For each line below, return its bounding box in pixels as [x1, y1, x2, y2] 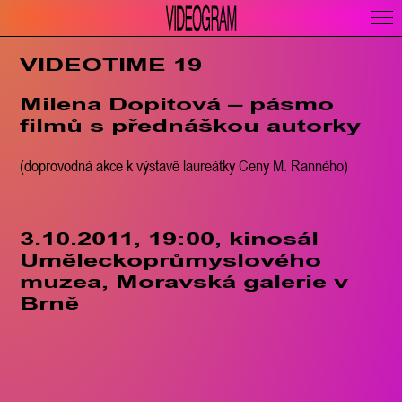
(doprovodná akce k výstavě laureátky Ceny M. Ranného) [20, 156, 349, 176]
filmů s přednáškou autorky [20, 120, 362, 137]
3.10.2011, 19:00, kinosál [20, 233, 319, 250]
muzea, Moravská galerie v [20, 276, 349, 293]
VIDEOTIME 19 [20, 59, 203, 76]
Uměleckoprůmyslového [20, 255, 322, 272]
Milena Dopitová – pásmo [20, 99, 335, 116]
